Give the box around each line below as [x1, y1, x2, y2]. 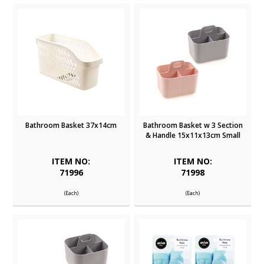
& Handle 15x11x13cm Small [145, 130, 240, 140]
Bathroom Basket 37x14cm [25, 120, 117, 130]
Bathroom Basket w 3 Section [143, 120, 243, 130]
